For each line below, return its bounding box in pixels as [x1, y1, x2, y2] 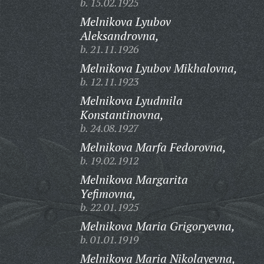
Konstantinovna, [80, 107, 164, 123]
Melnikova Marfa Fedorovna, [80, 139, 226, 155]
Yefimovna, [80, 186, 136, 202]
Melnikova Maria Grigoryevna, [80, 218, 235, 234]
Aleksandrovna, [80, 28, 159, 44]
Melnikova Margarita [80, 171, 188, 187]
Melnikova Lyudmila [80, 93, 183, 108]
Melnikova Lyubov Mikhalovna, [80, 60, 237, 76]
